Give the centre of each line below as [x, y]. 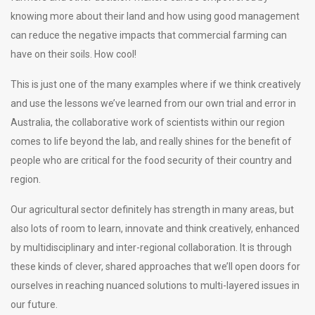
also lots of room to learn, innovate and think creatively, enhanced [155, 228]
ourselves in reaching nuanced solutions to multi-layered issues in [155, 285]
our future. [35, 304]
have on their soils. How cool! [76, 54]
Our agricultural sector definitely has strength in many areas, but [152, 209]
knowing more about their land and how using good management [155, 16]
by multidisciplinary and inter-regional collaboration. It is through [151, 247]
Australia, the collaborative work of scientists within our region [148, 122]
